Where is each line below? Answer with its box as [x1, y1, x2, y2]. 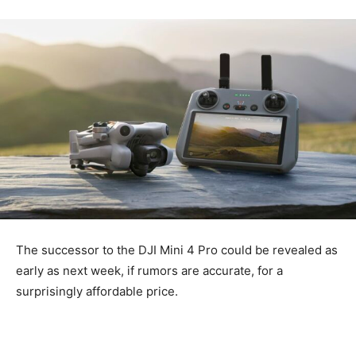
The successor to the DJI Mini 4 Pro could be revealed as [16, 242, 338, 258]
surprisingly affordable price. [16, 284, 178, 300]
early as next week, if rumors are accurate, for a [16, 263, 283, 279]
